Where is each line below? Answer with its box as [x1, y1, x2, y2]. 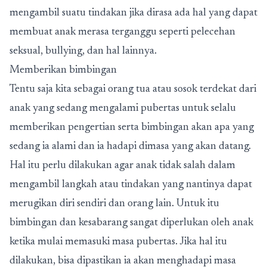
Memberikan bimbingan [10, 65, 117, 76]
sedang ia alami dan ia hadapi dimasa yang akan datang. [10, 141, 251, 152]
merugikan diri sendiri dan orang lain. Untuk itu [10, 198, 219, 209]
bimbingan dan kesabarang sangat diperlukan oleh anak [10, 218, 253, 228]
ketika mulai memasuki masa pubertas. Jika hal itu [10, 237, 227, 247]
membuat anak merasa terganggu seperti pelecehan [10, 27, 235, 38]
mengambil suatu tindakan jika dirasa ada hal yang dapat [10, 8, 257, 18]
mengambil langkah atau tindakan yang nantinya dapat [10, 179, 252, 190]
